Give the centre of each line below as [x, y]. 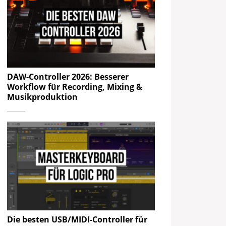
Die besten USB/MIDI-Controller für [77, 219]
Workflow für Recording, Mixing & [75, 87]
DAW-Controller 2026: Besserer [68, 77]
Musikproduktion [43, 97]
